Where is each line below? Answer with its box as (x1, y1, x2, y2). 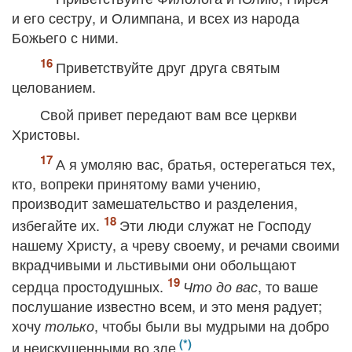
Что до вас (183, 277, 258, 296)
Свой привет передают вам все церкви (40, 104, 297, 124)
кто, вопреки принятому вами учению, (12, 173, 261, 193)
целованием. (12, 76, 96, 97)
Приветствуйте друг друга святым (56, 57, 280, 77)
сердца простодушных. (12, 276, 167, 296)
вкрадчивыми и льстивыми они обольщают (12, 254, 296, 274)
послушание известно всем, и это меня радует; (12, 295, 322, 316)
